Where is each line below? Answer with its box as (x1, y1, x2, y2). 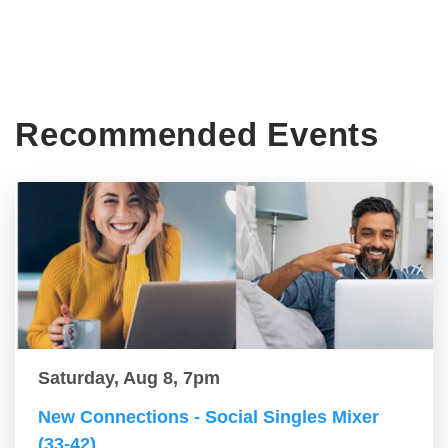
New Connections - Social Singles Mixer (38, 407, 379, 428)
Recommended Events (15, 116, 379, 154)
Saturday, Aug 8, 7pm (38, 368, 220, 389)
